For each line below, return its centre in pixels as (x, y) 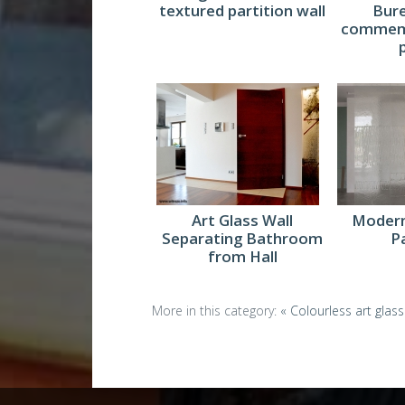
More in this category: (215, 311)
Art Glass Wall (243, 221)
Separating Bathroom (243, 239)
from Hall (242, 257)
